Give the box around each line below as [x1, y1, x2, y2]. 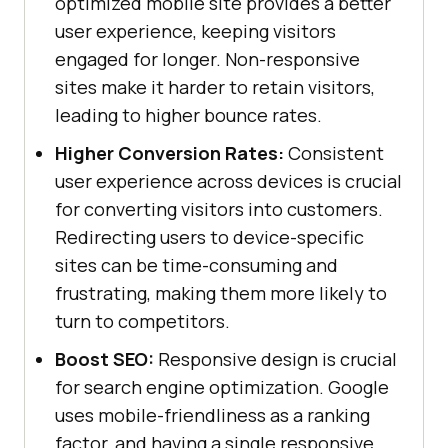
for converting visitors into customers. [55, 197, 383, 222]
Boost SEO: [55, 347, 154, 372]
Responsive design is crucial [154, 347, 397, 372]
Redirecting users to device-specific [55, 225, 364, 250]
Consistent [284, 141, 384, 166]
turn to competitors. [55, 309, 230, 334]
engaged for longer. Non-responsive [55, 47, 360, 72]
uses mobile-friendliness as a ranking [55, 403, 370, 428]
